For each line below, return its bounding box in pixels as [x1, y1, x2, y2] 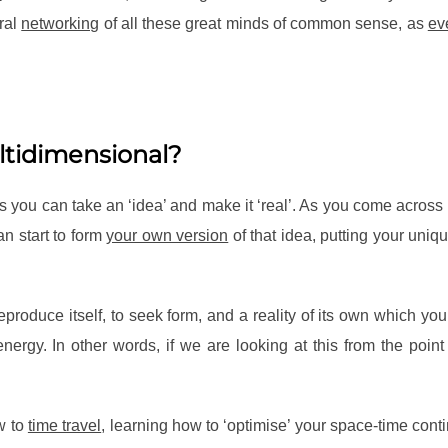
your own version [106, 227, 229, 245]
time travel [27, 417, 102, 435]
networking [21, 15, 100, 33]
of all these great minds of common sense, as [99, 15, 428, 33]
